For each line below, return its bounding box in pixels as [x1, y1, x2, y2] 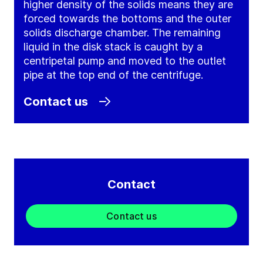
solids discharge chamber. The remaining [23, 26, 221, 39]
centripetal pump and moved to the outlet [23, 55, 226, 68]
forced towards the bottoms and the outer [23, 12, 231, 25]
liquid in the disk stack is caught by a [23, 41, 203, 53]
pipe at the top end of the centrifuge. [23, 69, 203, 82]
